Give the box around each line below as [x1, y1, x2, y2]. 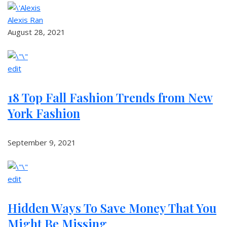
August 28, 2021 [8, 27, 65, 37]
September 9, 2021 [8, 137, 76, 147]
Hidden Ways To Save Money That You [8, 200, 216, 216]
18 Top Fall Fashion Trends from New [8, 89, 213, 105]
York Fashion [8, 105, 80, 121]
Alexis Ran [8, 15, 43, 25]
